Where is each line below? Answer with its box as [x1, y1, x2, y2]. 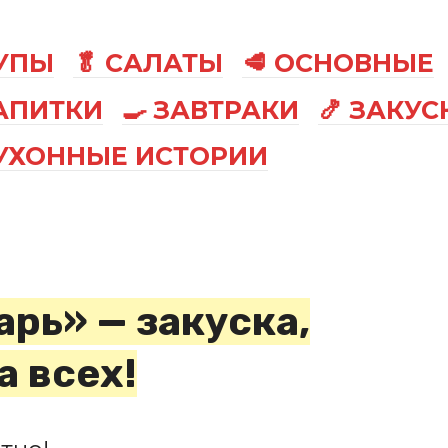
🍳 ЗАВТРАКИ [122, 94, 300, 125]
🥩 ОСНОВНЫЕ [242, 47, 435, 78]
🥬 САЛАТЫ [73, 47, 224, 78]
